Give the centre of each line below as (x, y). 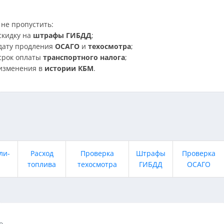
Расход (42, 153)
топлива (42, 164)
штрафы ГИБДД (62, 35)
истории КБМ (69, 68)
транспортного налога (84, 57)
